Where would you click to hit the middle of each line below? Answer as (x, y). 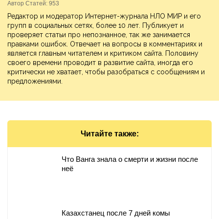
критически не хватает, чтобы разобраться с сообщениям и (106, 72)
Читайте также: (109, 134)
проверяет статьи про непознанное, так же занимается (99, 35)
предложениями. (35, 81)
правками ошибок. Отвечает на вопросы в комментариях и (105, 44)
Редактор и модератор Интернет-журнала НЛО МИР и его (104, 16)
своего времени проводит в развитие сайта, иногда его (100, 63)
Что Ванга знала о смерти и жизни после (130, 159)
